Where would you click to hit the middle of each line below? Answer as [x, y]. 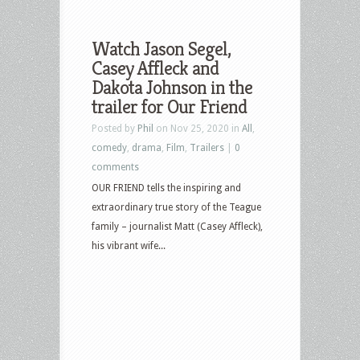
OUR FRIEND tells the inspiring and [166, 188]
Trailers [207, 147]
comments [115, 167]
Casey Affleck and [155, 68]
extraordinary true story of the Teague [176, 207]
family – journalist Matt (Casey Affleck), [177, 226]
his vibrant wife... [129, 245]
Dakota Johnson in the [172, 87]
